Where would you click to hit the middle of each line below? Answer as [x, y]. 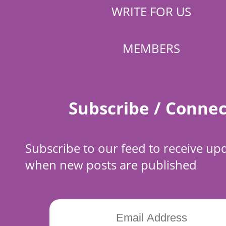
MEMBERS [151, 48]
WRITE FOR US [151, 12]
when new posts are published [111, 165]
